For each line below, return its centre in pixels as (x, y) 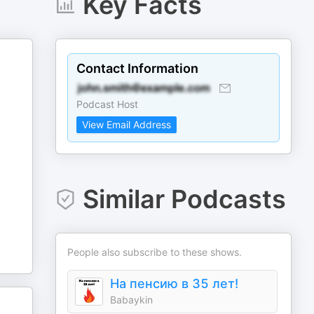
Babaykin (132, 300)
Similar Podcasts (184, 199)
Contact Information (138, 68)
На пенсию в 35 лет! (175, 284)
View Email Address (127, 124)
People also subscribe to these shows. (155, 252)
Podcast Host (108, 104)
